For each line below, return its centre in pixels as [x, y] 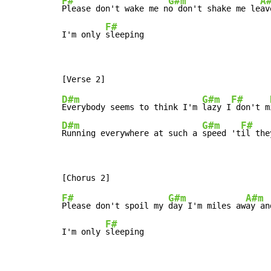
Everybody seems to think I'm [132, 107]
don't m [250, 107]
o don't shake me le [214, 9]
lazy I [217, 107]
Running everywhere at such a [132, 133]
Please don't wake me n [115, 9]
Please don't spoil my [115, 206]
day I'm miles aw [207, 206]
